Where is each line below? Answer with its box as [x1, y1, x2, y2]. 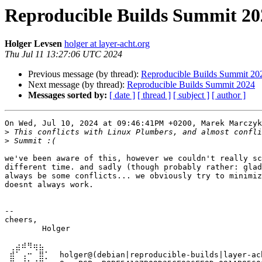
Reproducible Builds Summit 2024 [127, 80, 255, 90]
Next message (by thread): [28, 80, 127, 90]
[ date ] [109, 90, 135, 101]
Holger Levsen [5, 39, 62, 49]
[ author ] [212, 90, 246, 101]
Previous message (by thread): [28, 69, 141, 80]
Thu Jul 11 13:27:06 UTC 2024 [5, 49, 122, 60]
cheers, [5, 215, 37, 225]
